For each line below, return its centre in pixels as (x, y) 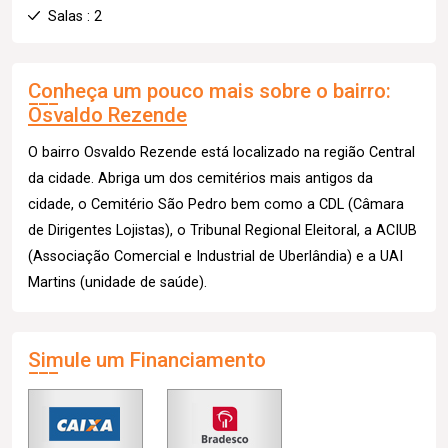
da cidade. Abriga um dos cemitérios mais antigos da (200, 178)
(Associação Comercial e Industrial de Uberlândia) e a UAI (215, 256)
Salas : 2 (75, 16)
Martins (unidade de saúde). (117, 282)
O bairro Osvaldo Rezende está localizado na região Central (221, 152)
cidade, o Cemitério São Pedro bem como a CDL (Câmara (216, 204)
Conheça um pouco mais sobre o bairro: (209, 90)
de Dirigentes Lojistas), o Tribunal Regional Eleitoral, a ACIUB (222, 230)
